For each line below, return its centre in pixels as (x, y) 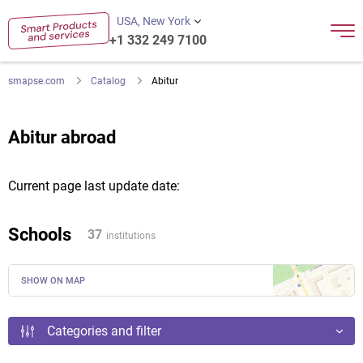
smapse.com (36, 81)
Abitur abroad (62, 137)
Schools (40, 235)
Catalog (108, 81)
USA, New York (153, 21)
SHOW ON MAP (53, 281)
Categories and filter (104, 331)
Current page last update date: (94, 186)
